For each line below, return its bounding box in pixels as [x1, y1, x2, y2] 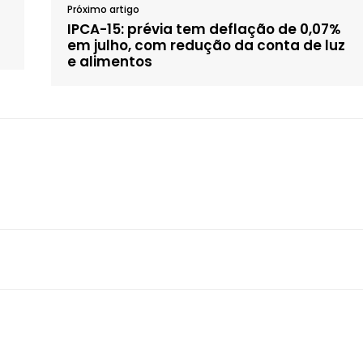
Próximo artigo [67, 2, 140, 16]
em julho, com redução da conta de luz [67, 35, 346, 55]
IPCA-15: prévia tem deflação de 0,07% [67, 19, 341, 39]
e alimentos [67, 51, 153, 71]
